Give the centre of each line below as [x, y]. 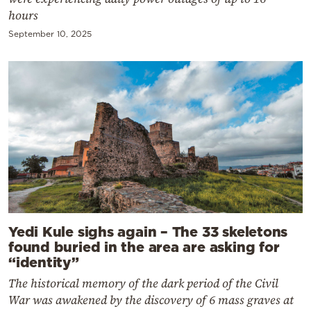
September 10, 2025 [50, 34]
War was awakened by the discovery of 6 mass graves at [151, 300]
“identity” [44, 262]
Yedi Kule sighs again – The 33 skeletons [148, 232]
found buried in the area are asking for [144, 247]
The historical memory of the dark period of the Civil [143, 284]
